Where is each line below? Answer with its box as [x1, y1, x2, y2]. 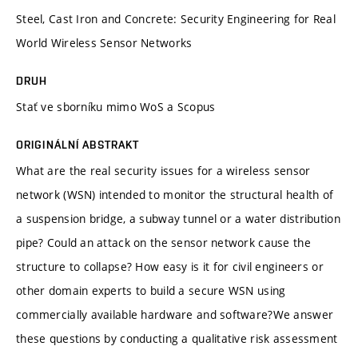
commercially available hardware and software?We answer [16, 306, 334, 322]
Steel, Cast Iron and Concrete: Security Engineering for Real [16, 10, 336, 26]
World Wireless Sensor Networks [16, 34, 193, 50]
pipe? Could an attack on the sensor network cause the [16, 234, 311, 250]
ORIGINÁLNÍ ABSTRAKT [16, 137, 140, 151]
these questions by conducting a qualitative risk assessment [16, 330, 338, 346]
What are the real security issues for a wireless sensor [16, 162, 311, 178]
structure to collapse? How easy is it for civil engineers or [16, 258, 324, 274]
